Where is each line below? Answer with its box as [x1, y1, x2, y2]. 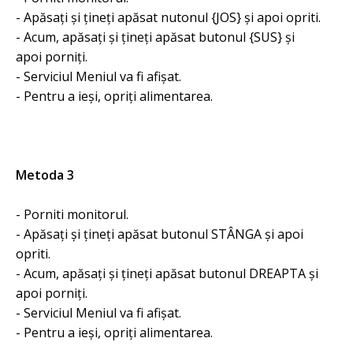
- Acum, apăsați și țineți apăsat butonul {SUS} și [16, 28, 295, 46]
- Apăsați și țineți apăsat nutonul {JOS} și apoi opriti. [16, 9, 321, 26]
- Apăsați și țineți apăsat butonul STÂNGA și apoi [16, 225, 303, 243]
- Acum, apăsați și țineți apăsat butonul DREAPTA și [16, 265, 318, 282]
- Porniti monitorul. [16, 206, 128, 223]
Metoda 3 [16, 166, 74, 184]
